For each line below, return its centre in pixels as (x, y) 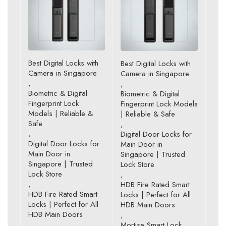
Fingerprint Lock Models (159, 104)
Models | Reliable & (61, 113)
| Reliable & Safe (148, 114)
